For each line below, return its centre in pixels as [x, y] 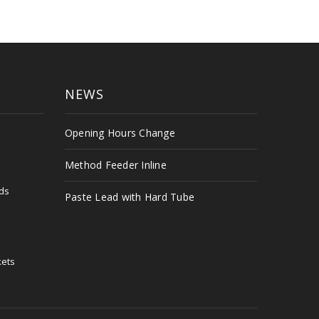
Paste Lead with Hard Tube [130, 197]
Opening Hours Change [120, 133]
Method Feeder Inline [115, 165]
